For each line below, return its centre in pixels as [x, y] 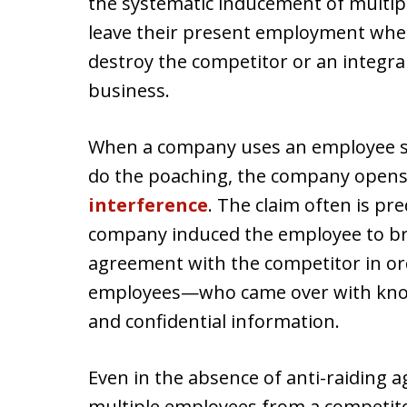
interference [148, 205]
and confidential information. [214, 321]
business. [129, 90]
